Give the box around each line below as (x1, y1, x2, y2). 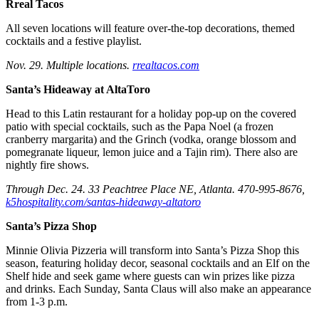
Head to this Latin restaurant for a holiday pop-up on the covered (6, 108, 296, 120)
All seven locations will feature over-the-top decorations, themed (6, 22, 295, 35)
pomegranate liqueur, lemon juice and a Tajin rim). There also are (6, 146, 298, 159)
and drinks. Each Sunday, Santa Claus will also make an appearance (6, 283, 311, 296)
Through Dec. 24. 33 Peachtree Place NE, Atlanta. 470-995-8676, (6, 183, 305, 196)
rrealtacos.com (132, 59, 199, 72)
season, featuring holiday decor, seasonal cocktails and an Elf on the (6, 257, 310, 270)
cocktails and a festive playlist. (6, 35, 142, 48)
